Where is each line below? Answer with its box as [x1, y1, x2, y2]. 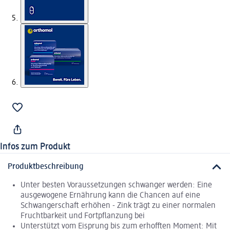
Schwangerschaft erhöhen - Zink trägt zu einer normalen [21, 202, 216, 210]
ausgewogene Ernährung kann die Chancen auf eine [21, 191, 200, 200]
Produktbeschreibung [8, 162, 84, 171]
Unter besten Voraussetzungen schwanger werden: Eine [21, 181, 212, 190]
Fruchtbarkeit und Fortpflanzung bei [21, 212, 145, 221]
